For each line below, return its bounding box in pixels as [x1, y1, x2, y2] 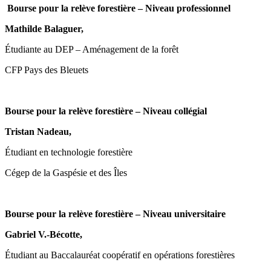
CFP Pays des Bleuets [5, 64, 88, 75]
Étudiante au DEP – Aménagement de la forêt [5, 44, 178, 54]
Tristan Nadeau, [5, 126, 71, 137]
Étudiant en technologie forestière [5, 146, 132, 157]
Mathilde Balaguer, [5, 23, 83, 34]
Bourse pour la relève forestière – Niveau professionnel [5, 2, 230, 13]
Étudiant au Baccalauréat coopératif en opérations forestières [5, 249, 235, 260]
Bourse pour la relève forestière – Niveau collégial [5, 105, 207, 116]
